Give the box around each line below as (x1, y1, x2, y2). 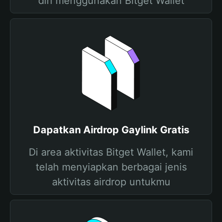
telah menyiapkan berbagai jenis (35, 161, 187, 173)
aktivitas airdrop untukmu (52, 176, 170, 188)
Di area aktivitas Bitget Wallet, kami (29, 146, 193, 158)
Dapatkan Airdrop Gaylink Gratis (33, 124, 189, 136)
